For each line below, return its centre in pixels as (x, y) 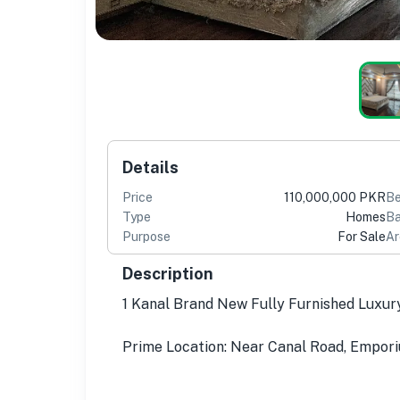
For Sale (362, 236)
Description (168, 273)
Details (150, 167)
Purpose (146, 236)
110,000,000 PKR (335, 197)
